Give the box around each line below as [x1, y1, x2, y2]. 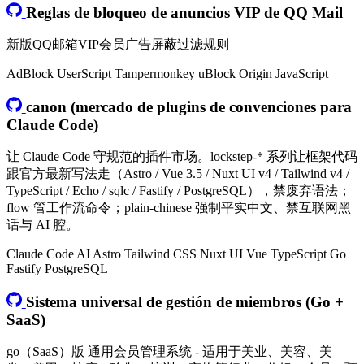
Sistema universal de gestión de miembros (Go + [25, 292, 344, 310]
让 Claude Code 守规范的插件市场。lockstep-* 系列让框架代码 [6, 149, 357, 164]
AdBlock [6, 67, 57, 81]
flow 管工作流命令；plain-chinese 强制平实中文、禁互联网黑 [6, 201, 351, 215]
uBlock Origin [198, 67, 275, 81]
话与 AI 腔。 [6, 218, 79, 232]
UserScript [57, 67, 115, 81]
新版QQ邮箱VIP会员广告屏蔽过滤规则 [6, 37, 229, 52]
